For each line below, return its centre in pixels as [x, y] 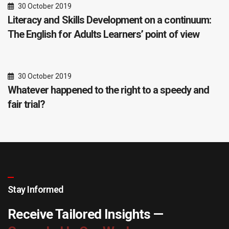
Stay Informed [36, 189]
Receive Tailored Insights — [86, 214]
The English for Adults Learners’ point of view [104, 34]
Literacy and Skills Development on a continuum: [109, 20]
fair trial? [27, 104]
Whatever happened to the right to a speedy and [108, 90]
